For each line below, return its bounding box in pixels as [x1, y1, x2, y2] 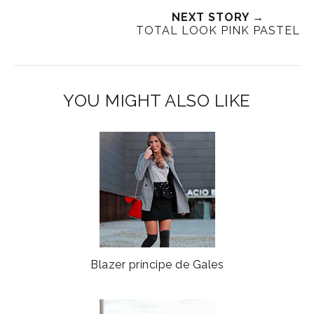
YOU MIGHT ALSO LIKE [63, 90, 251, 111]
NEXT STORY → [172, 11, 264, 25]
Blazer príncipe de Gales [90, 258, 224, 272]
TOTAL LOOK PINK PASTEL [136, 24, 300, 38]
